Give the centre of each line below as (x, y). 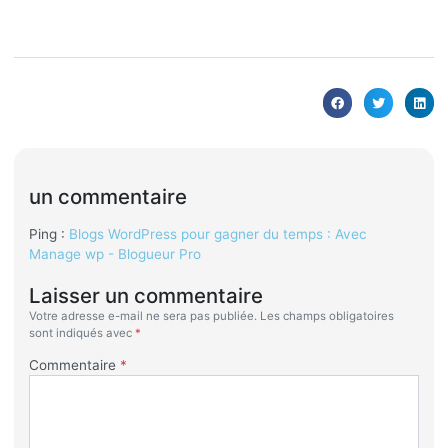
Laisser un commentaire (145, 295)
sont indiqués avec (81, 332)
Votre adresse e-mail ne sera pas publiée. (142, 315)
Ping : (48, 233)
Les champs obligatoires (326, 315)
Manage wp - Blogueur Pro (114, 253)
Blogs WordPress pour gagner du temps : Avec (217, 233)
